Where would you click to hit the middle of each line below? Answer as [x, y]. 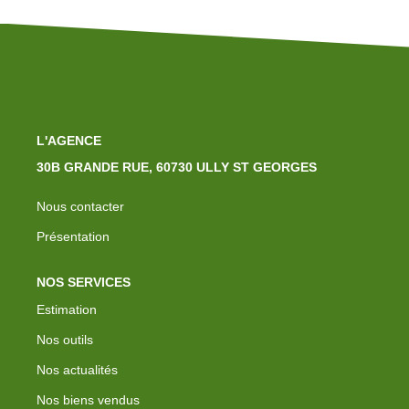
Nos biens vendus [88, 399]
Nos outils [65, 339]
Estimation [67, 309]
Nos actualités [77, 369]
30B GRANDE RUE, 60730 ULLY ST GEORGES [177, 167]
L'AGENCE [69, 140]
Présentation [73, 236]
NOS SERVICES [84, 282]
